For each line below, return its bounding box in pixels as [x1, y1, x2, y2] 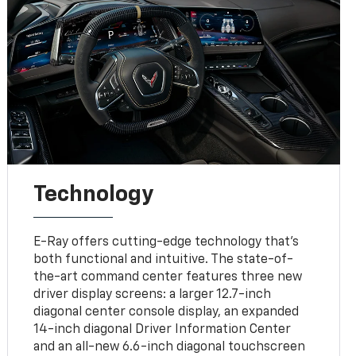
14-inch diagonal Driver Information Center [33, 323, 292, 337]
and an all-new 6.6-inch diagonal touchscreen [33, 341, 306, 354]
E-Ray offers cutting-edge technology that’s [33, 236, 300, 250]
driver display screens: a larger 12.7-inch [33, 288, 272, 302]
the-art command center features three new [33, 271, 303, 284]
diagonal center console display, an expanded [33, 306, 300, 319]
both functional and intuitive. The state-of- [33, 253, 294, 267]
